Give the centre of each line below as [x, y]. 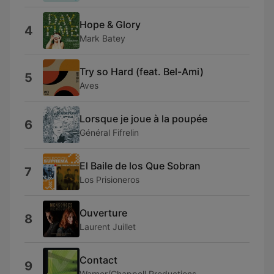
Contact [98, 260]
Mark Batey [102, 38]
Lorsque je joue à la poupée [143, 118]
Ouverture [103, 213]
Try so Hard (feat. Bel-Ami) [142, 71]
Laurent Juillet [108, 226]
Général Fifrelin [109, 132]
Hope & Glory [110, 24]
